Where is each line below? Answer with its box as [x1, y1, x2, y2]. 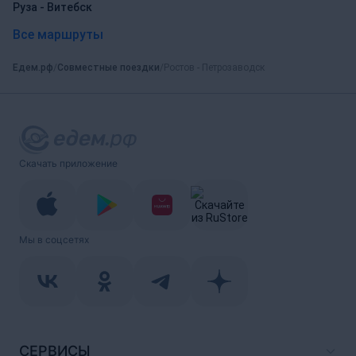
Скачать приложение [19, 157, 118, 169]
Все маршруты [13, 26, 103, 42]
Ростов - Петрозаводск [164, 62, 265, 73]
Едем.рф [13, 62, 53, 73]
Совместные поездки [57, 62, 160, 73]
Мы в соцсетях [19, 234, 89, 246]
